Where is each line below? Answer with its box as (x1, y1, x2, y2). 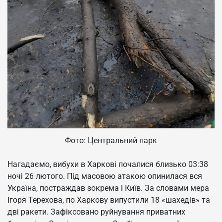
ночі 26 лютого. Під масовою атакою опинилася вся (7, 171, 202, 181)
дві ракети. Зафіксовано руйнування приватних (7, 207, 185, 217)
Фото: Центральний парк (65, 136, 157, 146)
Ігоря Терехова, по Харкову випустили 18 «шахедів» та (7, 195, 210, 205)
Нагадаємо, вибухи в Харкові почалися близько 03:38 (7, 160, 208, 169)
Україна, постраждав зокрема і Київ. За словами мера (7, 183, 209, 193)
